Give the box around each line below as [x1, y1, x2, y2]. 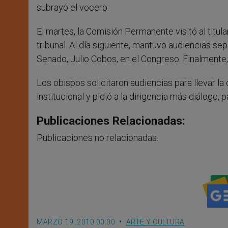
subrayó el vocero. [37, 2, 109, 13]
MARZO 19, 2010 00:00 [37, 218, 115, 226]
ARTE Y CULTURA [126, 218, 185, 226]
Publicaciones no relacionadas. [37, 132, 158, 144]
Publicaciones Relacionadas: [37, 114, 185, 128]
